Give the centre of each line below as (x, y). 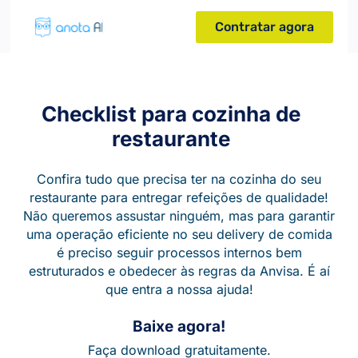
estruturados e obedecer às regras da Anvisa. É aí (179, 270)
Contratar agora (264, 26)
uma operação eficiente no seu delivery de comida (179, 234)
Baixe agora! (179, 326)
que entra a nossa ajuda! (179, 289)
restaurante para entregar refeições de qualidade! (179, 197)
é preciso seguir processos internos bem (179, 252)
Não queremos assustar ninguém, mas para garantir (179, 215)
